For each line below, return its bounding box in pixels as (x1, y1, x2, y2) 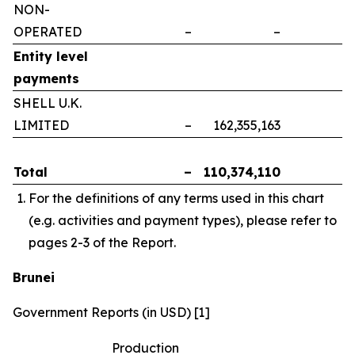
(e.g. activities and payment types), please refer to (29, 212, 337, 229)
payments (13, 70, 79, 86)
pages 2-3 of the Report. (29, 235, 176, 251)
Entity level (13, 48, 88, 64)
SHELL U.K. (13, 94, 82, 111)
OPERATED (13, 23, 82, 40)
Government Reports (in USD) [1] (13, 304, 210, 321)
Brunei (13, 269, 55, 286)
